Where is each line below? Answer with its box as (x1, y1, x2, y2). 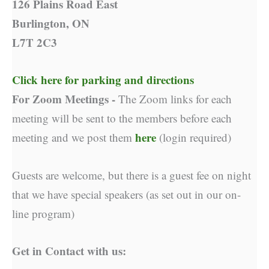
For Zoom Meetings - (12, 91, 118, 107)
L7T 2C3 (12, 34, 57, 50)
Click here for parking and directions (12, 71, 194, 88)
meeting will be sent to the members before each (12, 110, 232, 126)
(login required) (156, 130, 231, 145)
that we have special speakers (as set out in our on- (12, 186, 241, 202)
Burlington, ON (12, 14, 89, 31)
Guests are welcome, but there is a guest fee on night (12, 167, 251, 183)
